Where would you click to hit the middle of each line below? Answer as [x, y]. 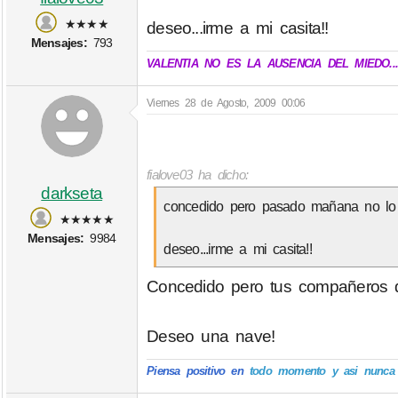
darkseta [72, 193]
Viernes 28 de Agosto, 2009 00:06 [226, 103]
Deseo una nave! [211, 336]
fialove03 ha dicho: [198, 175]
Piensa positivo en [195, 371]
